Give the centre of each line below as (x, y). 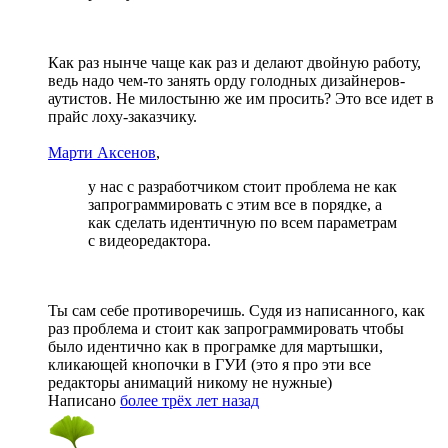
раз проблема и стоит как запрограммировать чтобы (226, 328)
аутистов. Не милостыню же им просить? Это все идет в (241, 98)
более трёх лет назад (189, 400)
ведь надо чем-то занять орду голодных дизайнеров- (226, 80)
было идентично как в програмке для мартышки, (215, 346)
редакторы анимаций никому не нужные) (190, 382)
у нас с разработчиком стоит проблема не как (242, 186)
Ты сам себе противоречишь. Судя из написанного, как (236, 310)
